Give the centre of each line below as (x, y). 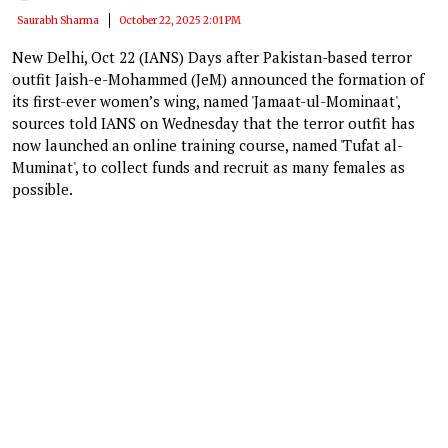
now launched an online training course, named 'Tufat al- (207, 144)
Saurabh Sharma (58, 20)
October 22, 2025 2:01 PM (180, 20)
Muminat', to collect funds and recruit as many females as (208, 166)
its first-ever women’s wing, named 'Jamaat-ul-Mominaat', (206, 100)
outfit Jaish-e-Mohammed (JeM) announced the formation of (218, 78)
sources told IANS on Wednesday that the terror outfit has (213, 122)
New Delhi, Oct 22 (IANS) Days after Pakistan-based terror (212, 56)
